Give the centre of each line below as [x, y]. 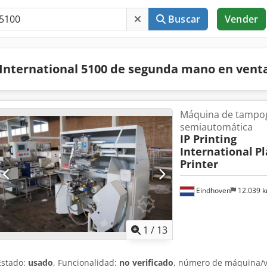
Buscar [184, 19]
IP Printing [208, 139]
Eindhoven [212, 190]
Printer [199, 164]
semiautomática [216, 127]
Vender [241, 19]
